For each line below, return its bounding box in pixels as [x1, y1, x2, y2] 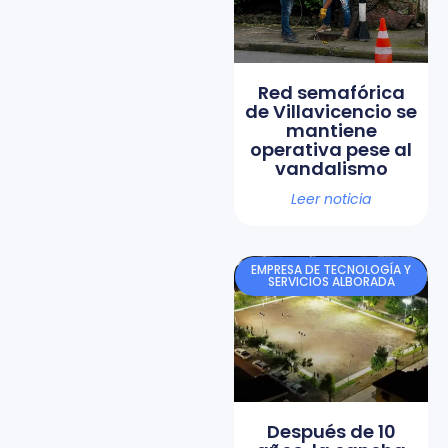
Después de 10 [266, 419, 396, 445]
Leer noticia [291, 189, 371, 210]
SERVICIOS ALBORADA [267, 273, 395, 291]
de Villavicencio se [245, 99, 417, 125]
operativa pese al [250, 137, 412, 163]
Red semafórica [257, 80, 405, 106]
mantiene [285, 118, 377, 144]
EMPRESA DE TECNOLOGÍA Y [251, 261, 411, 279]
